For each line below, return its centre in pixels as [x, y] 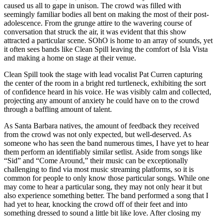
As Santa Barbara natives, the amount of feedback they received [101, 125]
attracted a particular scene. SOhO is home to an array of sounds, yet [108, 40]
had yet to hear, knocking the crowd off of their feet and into [96, 204]
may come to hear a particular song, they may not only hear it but [103, 186]
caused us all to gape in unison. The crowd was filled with [93, 5]
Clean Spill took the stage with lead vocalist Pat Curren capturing [103, 74]
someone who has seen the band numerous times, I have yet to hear [106, 143]
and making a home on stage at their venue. [70, 58]
